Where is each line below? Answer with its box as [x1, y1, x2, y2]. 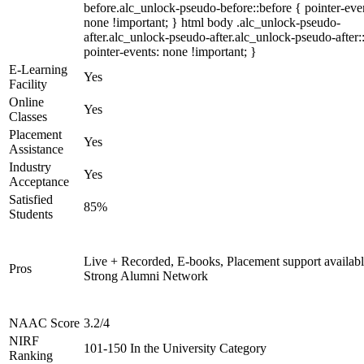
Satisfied [9, 193, 53, 206]
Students [9, 207, 53, 221]
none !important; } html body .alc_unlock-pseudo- [84, 15, 340, 29]
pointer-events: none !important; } [84, 45, 257, 58]
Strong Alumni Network [84, 269, 208, 283]
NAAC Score [9, 316, 80, 330]
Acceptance [9, 175, 69, 188]
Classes [9, 110, 47, 123]
